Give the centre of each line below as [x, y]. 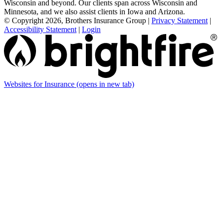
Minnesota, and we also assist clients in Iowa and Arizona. [94, 11]
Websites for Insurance [40, 84]
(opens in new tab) [105, 84]
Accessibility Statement [40, 29]
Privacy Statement [180, 20]
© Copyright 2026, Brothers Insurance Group [75, 20]
